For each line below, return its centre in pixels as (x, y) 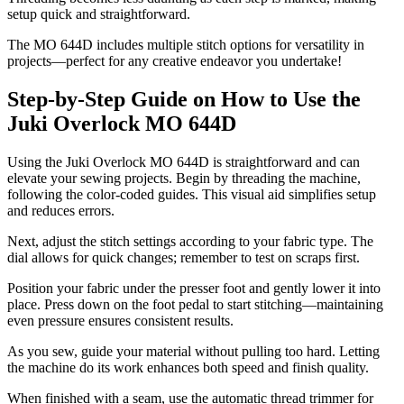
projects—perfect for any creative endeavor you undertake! (174, 61)
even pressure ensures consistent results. (120, 321)
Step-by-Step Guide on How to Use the (184, 100)
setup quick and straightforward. (99, 14)
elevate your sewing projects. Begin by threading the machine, (184, 179)
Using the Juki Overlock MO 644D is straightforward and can (184, 162)
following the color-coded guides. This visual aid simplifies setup (192, 195)
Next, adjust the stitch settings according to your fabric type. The (190, 242)
